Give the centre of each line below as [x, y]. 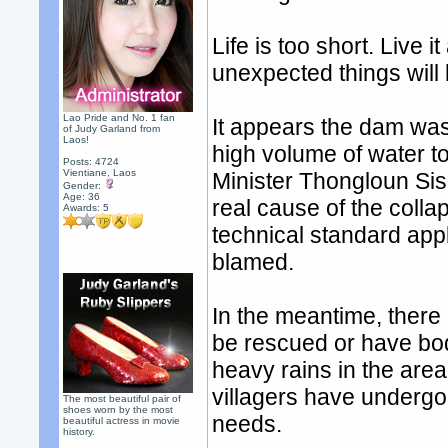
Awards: [83, 207]
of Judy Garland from [112, 128]
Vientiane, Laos [100, 172]
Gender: [84, 185]
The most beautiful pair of [122, 398]
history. [79, 431]
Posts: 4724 [91, 161]
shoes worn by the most [118, 409]
